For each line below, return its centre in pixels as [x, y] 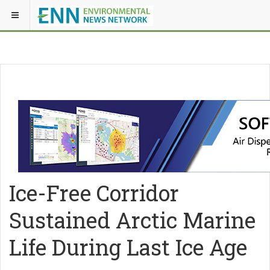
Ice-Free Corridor [94, 193]
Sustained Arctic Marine [132, 220]
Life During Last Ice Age [128, 247]
